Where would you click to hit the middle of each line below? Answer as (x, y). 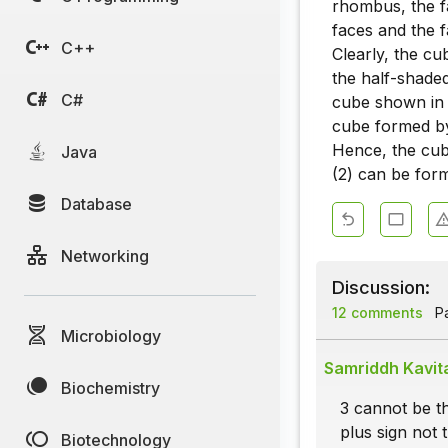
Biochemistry (110, 387)
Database (96, 203)
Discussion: (381, 287)
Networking (105, 255)
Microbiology (111, 335)
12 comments (377, 313)
